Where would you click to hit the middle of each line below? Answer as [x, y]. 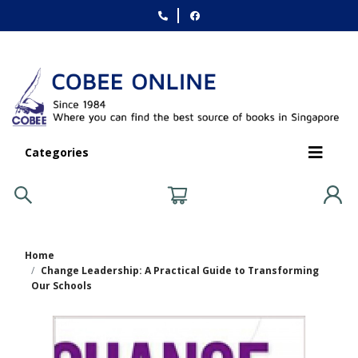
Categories [57, 153]
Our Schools [62, 285]
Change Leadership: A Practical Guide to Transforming [180, 270]
